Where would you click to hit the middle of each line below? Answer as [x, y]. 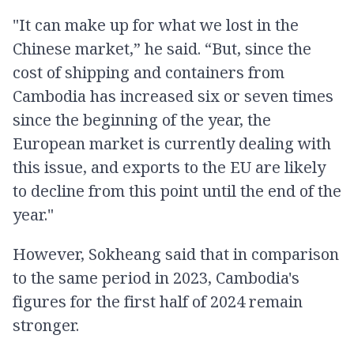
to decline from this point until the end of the [177, 191]
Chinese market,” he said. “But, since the [162, 49]
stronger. [46, 325]
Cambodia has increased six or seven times [173, 96]
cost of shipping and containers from [149, 72]
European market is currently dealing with [172, 143]
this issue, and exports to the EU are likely [169, 167]
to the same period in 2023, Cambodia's [156, 278]
